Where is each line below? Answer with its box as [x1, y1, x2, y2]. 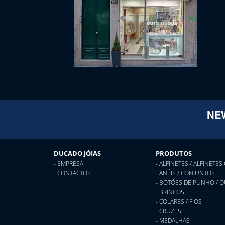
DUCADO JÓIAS [54, 148, 101, 158]
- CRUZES [155, 206, 181, 215]
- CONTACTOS [54, 168, 91, 177]
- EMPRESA [54, 159, 84, 168]
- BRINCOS [155, 187, 184, 196]
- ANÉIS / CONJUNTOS [155, 168, 215, 177]
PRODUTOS [155, 148, 192, 158]
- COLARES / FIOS [155, 197, 202, 206]
